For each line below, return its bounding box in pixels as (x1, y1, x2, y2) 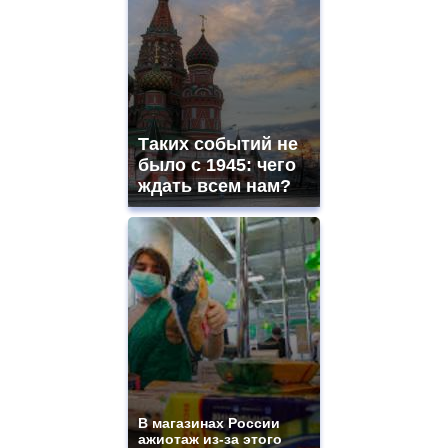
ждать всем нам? (138, 176, 291, 197)
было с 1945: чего (138, 155, 296, 176)
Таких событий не (138, 134, 298, 155)
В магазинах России (138, 415, 280, 432)
